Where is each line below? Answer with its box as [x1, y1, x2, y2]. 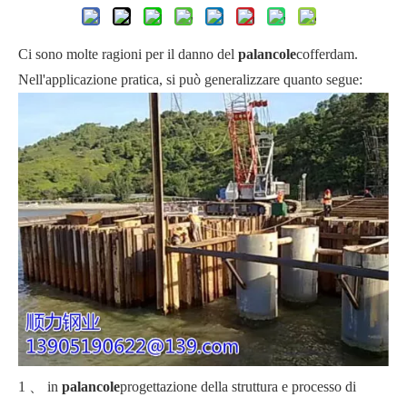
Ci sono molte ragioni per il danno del [18, 46, 238, 63]
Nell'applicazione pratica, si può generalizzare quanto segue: [18, 72, 362, 88]
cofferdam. [296, 46, 358, 63]
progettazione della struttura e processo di [120, 379, 356, 395]
